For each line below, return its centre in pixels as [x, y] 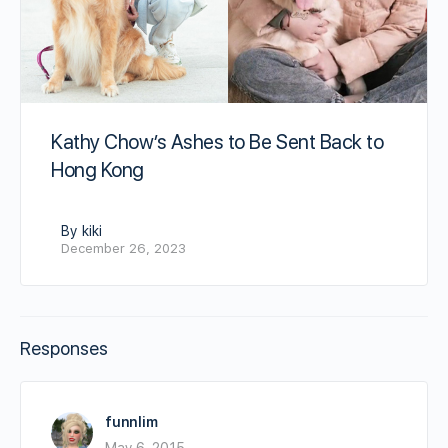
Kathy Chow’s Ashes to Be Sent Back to [217, 141]
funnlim [131, 421]
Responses [64, 348]
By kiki [81, 230]
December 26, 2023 [123, 248]
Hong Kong [97, 169]
